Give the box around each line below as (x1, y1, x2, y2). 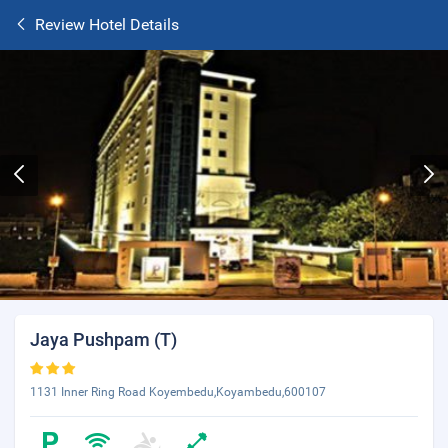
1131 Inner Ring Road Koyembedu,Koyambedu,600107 (30, 385, 326, 399)
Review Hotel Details (35, 15, 179, 34)
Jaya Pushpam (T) (30, 329, 177, 350)
